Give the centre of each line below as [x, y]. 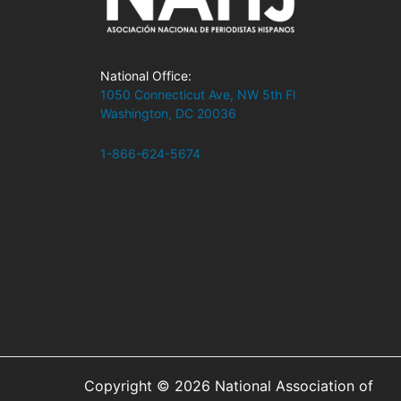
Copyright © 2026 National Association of [228, 386]
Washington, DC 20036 [168, 113]
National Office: [146, 75]
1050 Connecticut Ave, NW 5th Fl [198, 94]
